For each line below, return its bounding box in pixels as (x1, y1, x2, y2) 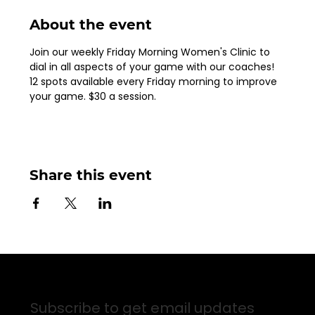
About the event (30, 16, 153, 34)
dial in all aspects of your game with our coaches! (30, 60, 281, 75)
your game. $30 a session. (30, 89, 157, 104)
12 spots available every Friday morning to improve (30, 75, 281, 89)
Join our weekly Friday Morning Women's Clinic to (30, 45, 274, 60)
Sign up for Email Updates (30, 268, 241, 288)
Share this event (30, 167, 153, 184)
